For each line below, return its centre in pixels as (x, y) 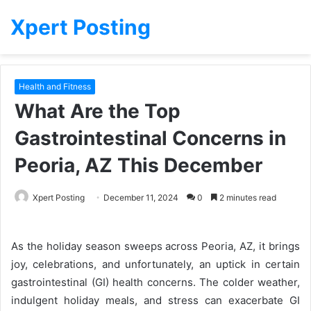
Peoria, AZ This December (138, 165)
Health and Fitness (55, 86)
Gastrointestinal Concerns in (150, 138)
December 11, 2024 (141, 197)
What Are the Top (98, 111)
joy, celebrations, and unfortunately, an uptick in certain (155, 264)
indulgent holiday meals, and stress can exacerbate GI (155, 300)
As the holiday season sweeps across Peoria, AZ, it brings (155, 246)
